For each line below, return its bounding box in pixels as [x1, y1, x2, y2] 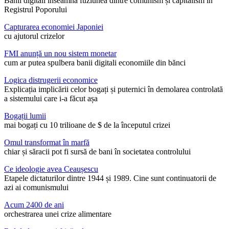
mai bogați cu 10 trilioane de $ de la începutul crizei [4, 121, 170, 130]
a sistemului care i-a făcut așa [4, 94, 98, 103]
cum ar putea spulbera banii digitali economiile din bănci [4, 58, 186, 67]
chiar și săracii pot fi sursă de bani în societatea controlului [4, 147, 191, 156]
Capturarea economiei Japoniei [4, 22, 103, 32]
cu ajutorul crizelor [4, 32, 64, 41]
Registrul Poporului [4, 5, 67, 14]
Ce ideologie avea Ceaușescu [4, 165, 98, 174]
